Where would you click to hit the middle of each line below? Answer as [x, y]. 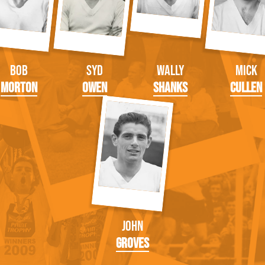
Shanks [170, 88]
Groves [132, 243]
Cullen [246, 88]
